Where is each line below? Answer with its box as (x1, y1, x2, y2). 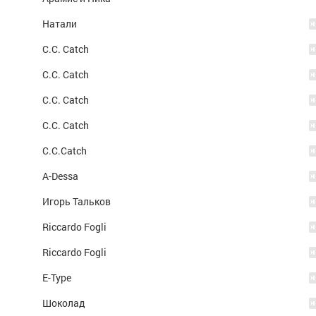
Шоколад (42, 296, 85, 310)
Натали (42, 17, 77, 30)
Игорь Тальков (42, 195, 111, 208)
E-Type (42, 271, 71, 284)
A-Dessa (42, 169, 78, 183)
